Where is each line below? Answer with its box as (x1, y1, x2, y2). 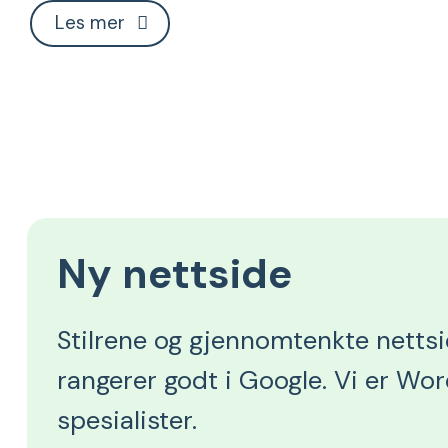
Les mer (54, 9, 125, 35)
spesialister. (57, 404, 197, 438)
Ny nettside (57, 247, 292, 301)
